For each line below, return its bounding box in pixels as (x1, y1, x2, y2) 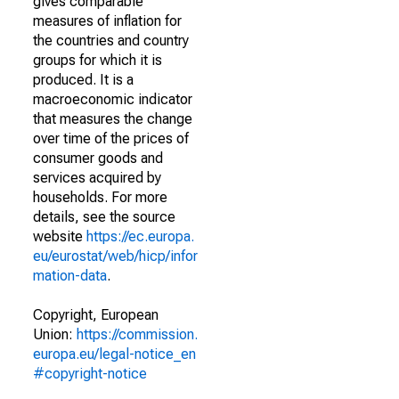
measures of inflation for (33, 12, 182, 29)
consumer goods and (33, 150, 163, 167)
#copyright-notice (33, 365, 147, 382)
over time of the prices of (33, 130, 189, 147)
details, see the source (33, 208, 175, 225)
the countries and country (33, 32, 189, 49)
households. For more (33, 189, 167, 206)
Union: (33, 326, 77, 343)
